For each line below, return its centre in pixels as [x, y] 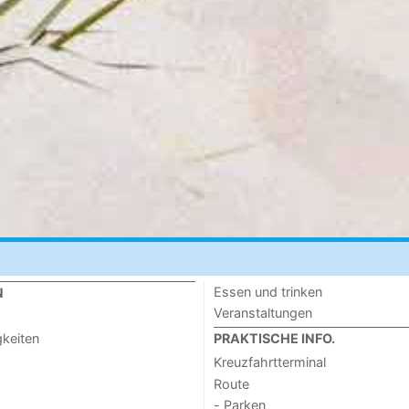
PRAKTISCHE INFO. [274, 338]
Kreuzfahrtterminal [269, 362]
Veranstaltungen [262, 313]
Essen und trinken [267, 292]
